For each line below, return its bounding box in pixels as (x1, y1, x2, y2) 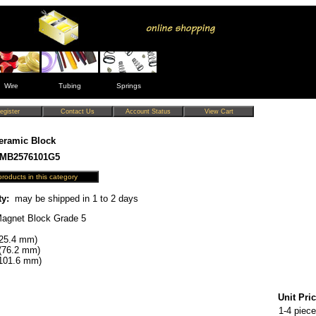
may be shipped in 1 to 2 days (9, 193, 138, 204)
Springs (116, 82, 141, 90)
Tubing (58, 82, 81, 90)
